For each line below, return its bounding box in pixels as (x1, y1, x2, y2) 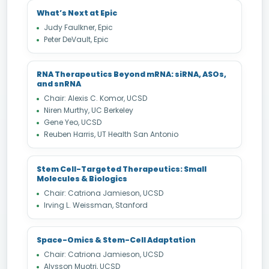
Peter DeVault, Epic (44, 34, 109, 44)
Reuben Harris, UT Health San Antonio (44, 129, 178, 139)
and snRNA (37, 79, 81, 89)
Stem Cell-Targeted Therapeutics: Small (37, 164, 207, 174)
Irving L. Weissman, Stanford (44, 200, 148, 210)
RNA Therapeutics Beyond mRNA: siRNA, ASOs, (37, 69, 226, 79)
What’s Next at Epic (37, 8, 117, 18)
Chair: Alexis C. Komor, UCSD (44, 93, 147, 103)
